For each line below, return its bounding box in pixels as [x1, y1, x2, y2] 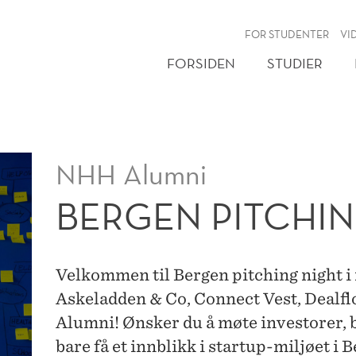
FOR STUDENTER [244, 27, 329, 41]
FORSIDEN [167, 54, 235, 72]
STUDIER [267, 54, 323, 72]
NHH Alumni [56, 157, 207, 192]
